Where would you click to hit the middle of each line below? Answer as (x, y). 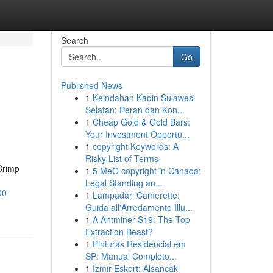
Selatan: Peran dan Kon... (135, 110)
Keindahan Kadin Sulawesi (144, 97)
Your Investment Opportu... (137, 134)
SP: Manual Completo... (131, 256)
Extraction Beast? (119, 232)
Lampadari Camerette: (136, 195)
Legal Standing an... (124, 183)
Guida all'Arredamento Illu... (139, 207)
